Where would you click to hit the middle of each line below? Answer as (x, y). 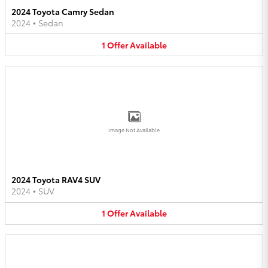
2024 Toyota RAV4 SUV (56, 180)
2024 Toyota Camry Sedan (63, 11)
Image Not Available (134, 130)
